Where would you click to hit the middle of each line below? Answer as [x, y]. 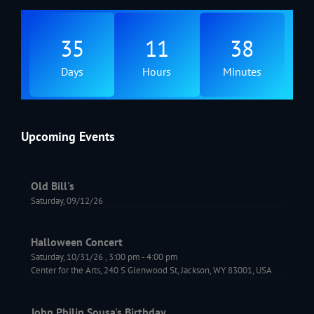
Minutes [242, 72]
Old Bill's [53, 185]
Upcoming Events [68, 136]
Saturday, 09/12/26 [67, 200]
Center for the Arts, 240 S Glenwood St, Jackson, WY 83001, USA [151, 271]
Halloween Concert [77, 242]
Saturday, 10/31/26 [67, 257]
